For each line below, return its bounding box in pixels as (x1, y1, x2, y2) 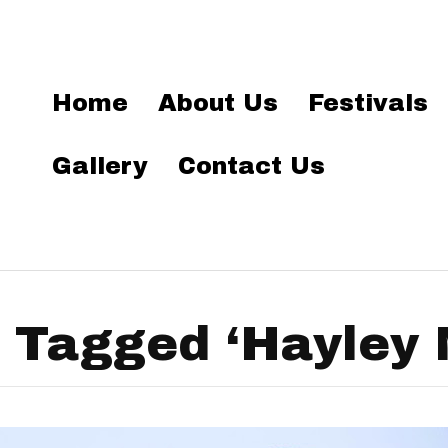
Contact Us (178, 153, 326, 179)
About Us (158, 90, 279, 116)
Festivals (308, 90, 429, 116)
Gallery (52, 153, 149, 179)
